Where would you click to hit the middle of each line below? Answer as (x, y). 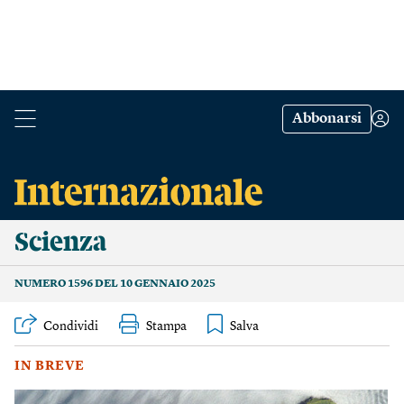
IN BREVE (50, 366)
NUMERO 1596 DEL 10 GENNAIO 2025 (115, 284)
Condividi (71, 326)
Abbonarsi (327, 119)
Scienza (60, 243)
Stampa (166, 326)
